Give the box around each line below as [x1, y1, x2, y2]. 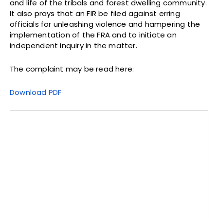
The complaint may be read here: [10, 63, 134, 74]
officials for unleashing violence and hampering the [10, 18, 200, 29]
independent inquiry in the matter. [10, 40, 137, 51]
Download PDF [10, 87, 62, 97]
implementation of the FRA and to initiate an [10, 29, 177, 40]
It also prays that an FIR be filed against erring [10, 8, 180, 18]
